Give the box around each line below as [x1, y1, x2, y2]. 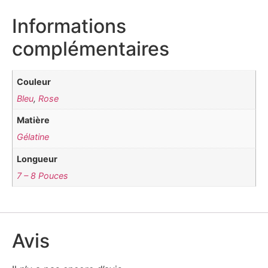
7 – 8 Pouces [17, 170, 69, 181]
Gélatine [17, 132, 50, 142]
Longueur [17, 153, 58, 164]
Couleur [17, 76, 51, 87]
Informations [12, 14, 126, 38]
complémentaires [12, 37, 169, 61]
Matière [17, 115, 50, 126]
